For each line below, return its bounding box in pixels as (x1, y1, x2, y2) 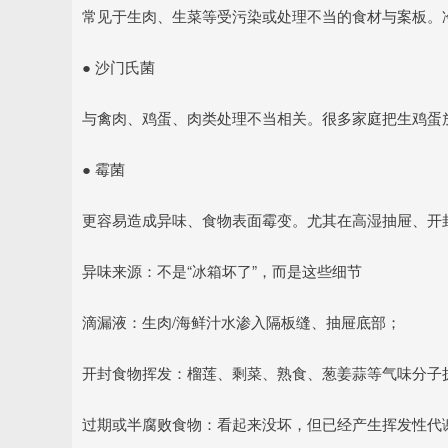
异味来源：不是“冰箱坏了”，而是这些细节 (82, 260, 362, 281)
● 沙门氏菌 (82, 56, 155, 77)
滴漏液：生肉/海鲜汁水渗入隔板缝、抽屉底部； (82, 311, 401, 332)
